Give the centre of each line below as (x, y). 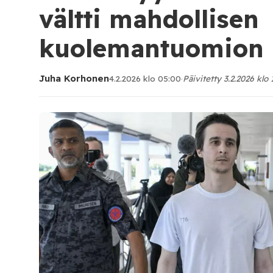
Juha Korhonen (74, 78)
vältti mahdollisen (149, 19)
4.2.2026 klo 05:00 (145, 78)
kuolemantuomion (151, 48)
